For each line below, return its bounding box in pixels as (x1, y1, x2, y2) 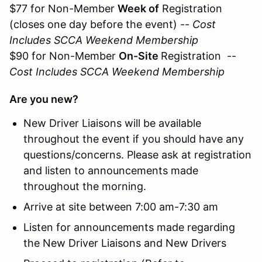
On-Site (119, 49, 161, 62)
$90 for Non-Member (9, 49, 119, 62)
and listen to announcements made (23, 164, 198, 177)
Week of (118, 2, 159, 15)
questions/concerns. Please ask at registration (23, 148, 251, 161)
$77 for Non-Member (9, 2, 118, 15)
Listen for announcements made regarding (23, 220, 235, 233)
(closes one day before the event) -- (9, 18, 192, 30)
